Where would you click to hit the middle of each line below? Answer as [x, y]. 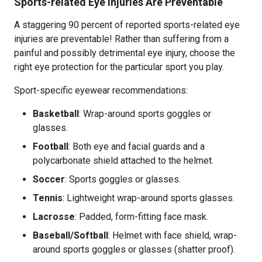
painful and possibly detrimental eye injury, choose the [125, 53]
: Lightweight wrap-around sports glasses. [149, 198]
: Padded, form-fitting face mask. [142, 217]
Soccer [49, 179]
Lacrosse [54, 217]
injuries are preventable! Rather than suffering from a [121, 39]
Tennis [48, 198]
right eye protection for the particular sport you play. [119, 67]
